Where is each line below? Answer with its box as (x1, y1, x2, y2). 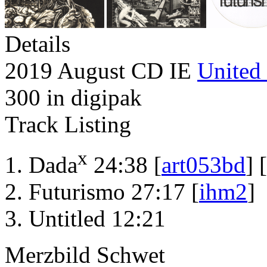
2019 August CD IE (5, 58, 197, 84)
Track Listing (5, 111, 131, 138)
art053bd (162, 152, 246, 178)
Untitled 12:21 (29, 206, 166, 232)
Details (5, 31, 70, 57)
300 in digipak (5, 85, 142, 111)
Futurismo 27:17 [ (29, 179, 199, 205)
